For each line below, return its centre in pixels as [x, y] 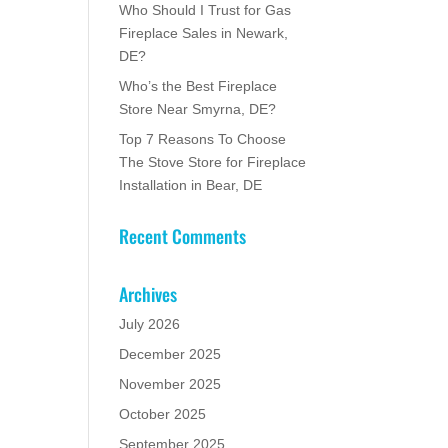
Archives [148, 294]
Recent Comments [183, 236]
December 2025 [170, 354]
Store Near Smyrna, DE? [198, 109]
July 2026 [150, 324]
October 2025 [163, 414]
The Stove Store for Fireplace [213, 162]
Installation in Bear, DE [191, 185]
